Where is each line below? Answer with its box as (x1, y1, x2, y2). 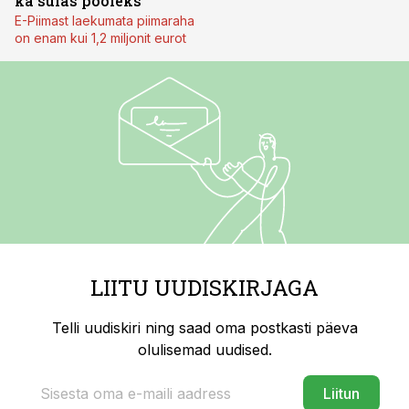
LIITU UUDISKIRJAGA (90, 273, 319, 302)
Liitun (323, 384, 360, 403)
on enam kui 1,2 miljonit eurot (15, 30, 186, 46)
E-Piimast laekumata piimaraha (15, 13, 194, 28)
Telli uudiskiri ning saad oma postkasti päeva (51, 319, 358, 337)
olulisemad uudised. (137, 341, 272, 359)
